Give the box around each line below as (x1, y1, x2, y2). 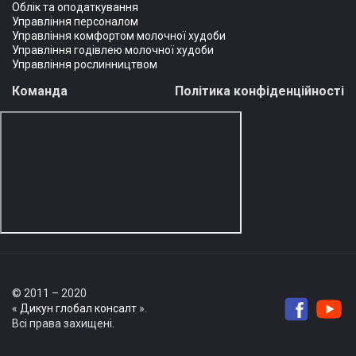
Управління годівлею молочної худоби (12, 44, 214, 57)
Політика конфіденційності (175, 83, 344, 99)
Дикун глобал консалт (20, 302, 137, 315)
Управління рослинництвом (12, 58, 157, 72)
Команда (12, 83, 68, 99)
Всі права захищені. (12, 317, 114, 331)
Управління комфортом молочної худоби (12, 29, 226, 43)
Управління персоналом (12, 15, 138, 29)
